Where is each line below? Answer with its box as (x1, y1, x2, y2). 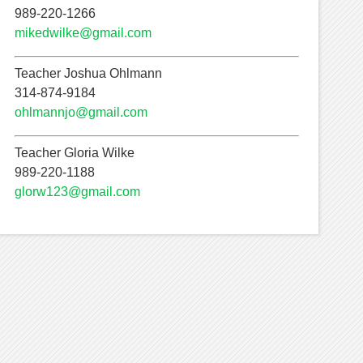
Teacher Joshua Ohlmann (15, 66, 163, 81)
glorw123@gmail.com (15, 185, 141, 199)
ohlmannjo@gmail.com (15, 105, 148, 120)
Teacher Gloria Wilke (15, 146, 135, 160)
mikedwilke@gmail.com (15, 26, 152, 41)
